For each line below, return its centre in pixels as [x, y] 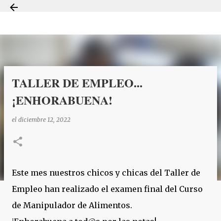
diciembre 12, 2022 [44, 120]
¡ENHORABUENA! [62, 100]
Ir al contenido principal [110, 12]
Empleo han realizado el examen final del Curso [107, 189]
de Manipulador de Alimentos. [73, 205]
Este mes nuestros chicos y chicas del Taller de [106, 173]
